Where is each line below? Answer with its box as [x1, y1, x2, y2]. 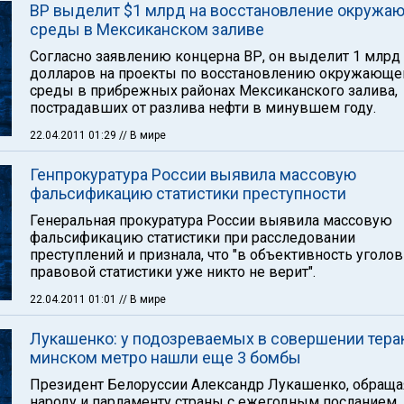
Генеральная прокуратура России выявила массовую [30, 212, 392, 229]
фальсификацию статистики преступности [30, 184, 346, 203]
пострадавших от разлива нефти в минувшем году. [30, 99, 376, 116]
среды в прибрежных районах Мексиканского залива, [30, 82, 398, 99]
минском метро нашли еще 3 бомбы [30, 348, 301, 367]
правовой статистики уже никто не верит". [30, 263, 316, 280]
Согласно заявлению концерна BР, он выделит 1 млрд [30, 48, 400, 65]
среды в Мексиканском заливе [30, 20, 264, 39]
